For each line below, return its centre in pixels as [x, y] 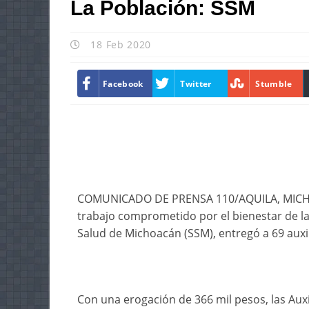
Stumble [274, 83]
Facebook [123, 83]
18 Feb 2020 [119, 44]
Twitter [196, 83]
